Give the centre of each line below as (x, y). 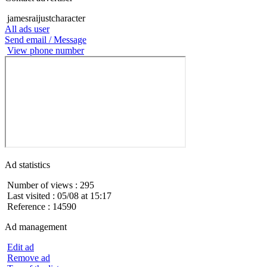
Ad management (36, 226)
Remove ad (29, 257)
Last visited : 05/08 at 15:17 (59, 195)
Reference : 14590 (42, 206)
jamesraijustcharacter (46, 18)
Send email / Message (46, 39)
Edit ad (21, 247)
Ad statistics (27, 164)
